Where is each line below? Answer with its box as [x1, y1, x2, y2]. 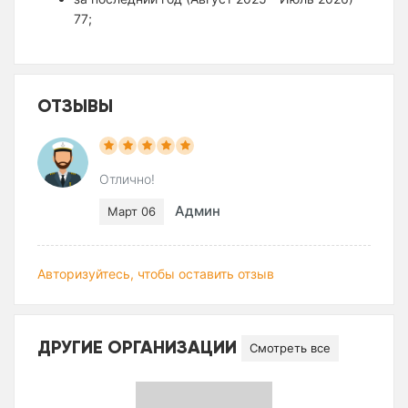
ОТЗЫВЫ [37, 94, 113, 117]
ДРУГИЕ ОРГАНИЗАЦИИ [37, 334, 241, 358]
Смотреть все [250, 341, 331, 356]
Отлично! [99, 171, 155, 188]
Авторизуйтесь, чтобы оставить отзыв [37, 266, 274, 282]
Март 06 [107, 204, 156, 219]
